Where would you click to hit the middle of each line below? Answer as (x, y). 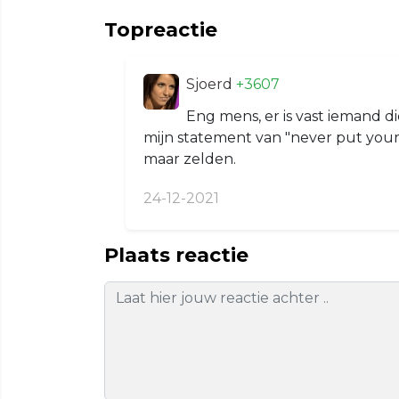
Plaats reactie (176, 255)
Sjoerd (211, 84)
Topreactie (161, 29)
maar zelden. (190, 159)
